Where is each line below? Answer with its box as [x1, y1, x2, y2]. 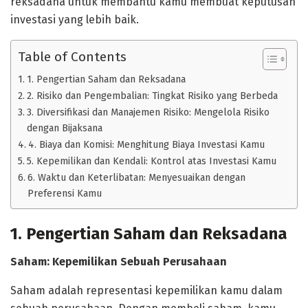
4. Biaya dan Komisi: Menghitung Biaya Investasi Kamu [27, 138, 265, 151]
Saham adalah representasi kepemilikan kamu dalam [10, 283, 283, 297]
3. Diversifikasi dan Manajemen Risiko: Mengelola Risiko [26, 106, 269, 119]
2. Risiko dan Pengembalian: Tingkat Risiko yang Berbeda [26, 89, 278, 102]
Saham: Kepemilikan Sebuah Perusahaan [10, 254, 227, 268]
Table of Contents [18, 49, 126, 65]
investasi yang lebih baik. [10, 13, 139, 27]
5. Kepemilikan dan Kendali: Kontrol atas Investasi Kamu [26, 155, 276, 168]
